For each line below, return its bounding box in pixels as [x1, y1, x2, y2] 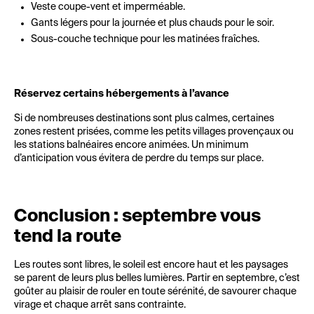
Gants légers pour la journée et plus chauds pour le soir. [31, 18, 274, 28]
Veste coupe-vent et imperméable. [31, 2, 185, 12]
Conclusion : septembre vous [14, 208, 261, 226]
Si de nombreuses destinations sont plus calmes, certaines [14, 114, 274, 123]
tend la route [14, 228, 121, 246]
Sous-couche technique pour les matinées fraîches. [31, 34, 259, 44]
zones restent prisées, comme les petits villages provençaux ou [14, 127, 294, 137]
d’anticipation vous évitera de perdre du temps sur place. [14, 153, 264, 163]
